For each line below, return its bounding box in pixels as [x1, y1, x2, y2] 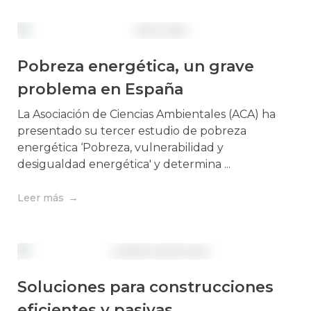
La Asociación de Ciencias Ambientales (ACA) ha [17, 108, 276, 121]
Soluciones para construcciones [17, 278, 274, 297]
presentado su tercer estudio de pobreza [17, 124, 246, 138]
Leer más [17, 192, 64, 205]
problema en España [17, 80, 183, 99]
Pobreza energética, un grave [17, 57, 254, 76]
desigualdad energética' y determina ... [17, 158, 230, 171]
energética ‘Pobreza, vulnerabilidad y [17, 141, 224, 155]
